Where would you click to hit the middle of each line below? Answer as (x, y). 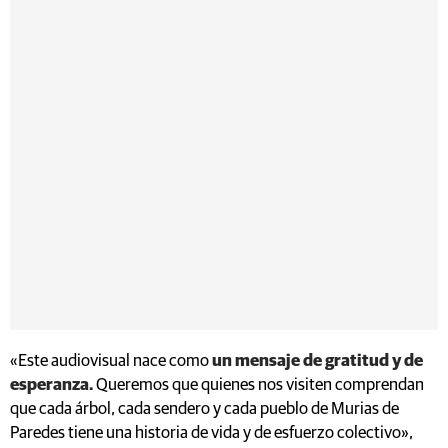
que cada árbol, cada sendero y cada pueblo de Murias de (204, 409)
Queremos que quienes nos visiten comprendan (260, 385)
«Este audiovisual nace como (111, 361)
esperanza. (53, 385)
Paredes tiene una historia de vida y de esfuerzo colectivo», (211, 433)
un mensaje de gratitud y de (317, 361)
